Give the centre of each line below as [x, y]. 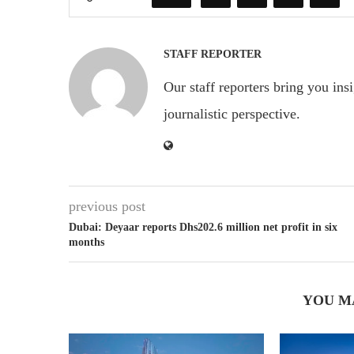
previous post [107, 206]
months [87, 242]
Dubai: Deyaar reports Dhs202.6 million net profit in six [203, 227]
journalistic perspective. [232, 113]
